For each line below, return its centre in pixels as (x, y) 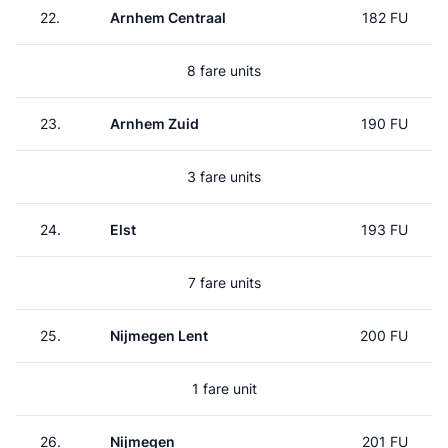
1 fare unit (224, 388)
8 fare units (224, 70)
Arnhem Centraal (168, 17)
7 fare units (224, 282)
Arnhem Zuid (154, 123)
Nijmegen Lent (159, 335)
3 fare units (224, 176)
